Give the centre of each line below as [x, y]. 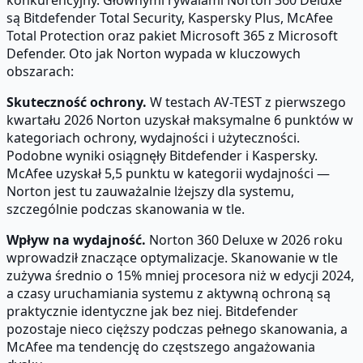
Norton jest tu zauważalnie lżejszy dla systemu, [150, 191]
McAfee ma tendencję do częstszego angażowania [161, 346]
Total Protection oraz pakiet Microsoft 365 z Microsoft [172, 35]
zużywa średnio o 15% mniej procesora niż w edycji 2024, [180, 275]
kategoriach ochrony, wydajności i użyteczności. [153, 137]
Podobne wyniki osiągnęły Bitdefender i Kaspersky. [162, 155]
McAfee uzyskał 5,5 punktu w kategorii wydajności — [168, 173]
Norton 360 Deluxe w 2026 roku [244, 239]
